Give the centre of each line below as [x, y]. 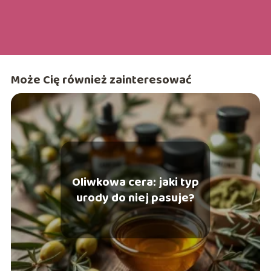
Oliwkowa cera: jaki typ [135, 182]
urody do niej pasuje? [135, 198]
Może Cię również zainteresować [101, 80]
